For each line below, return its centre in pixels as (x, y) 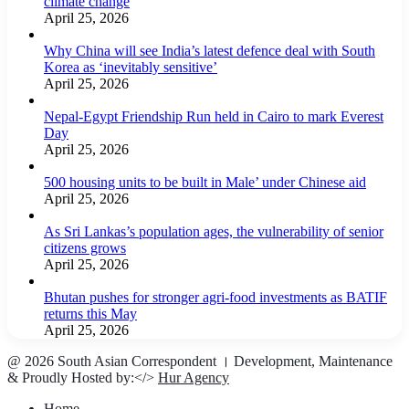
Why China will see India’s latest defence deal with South (210, 50)
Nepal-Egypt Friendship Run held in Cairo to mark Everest (214, 116)
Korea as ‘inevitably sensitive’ (131, 67)
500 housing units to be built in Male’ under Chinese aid (205, 182)
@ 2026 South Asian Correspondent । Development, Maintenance (200, 361)
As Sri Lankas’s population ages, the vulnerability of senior (214, 231)
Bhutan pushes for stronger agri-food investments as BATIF (215, 297)
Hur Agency (194, 377)
